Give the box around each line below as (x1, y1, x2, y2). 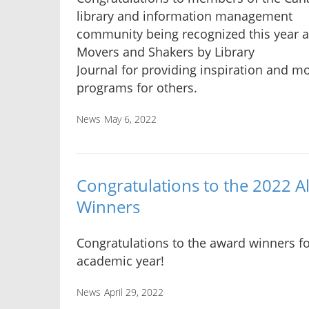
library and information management (77, 7, 292, 24)
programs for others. (77, 79, 197, 96)
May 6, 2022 (104, 112, 157, 126)
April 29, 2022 (104, 286, 163, 299)
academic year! (77, 252, 164, 270)
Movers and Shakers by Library (77, 43, 255, 60)
